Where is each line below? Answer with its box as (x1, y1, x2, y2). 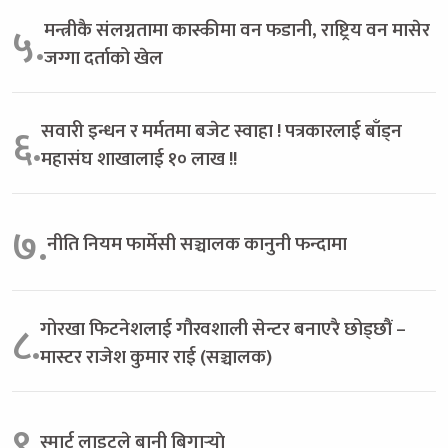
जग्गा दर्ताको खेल (44, 41, 163, 74)
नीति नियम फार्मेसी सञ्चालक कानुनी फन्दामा (47, 227, 347, 260)
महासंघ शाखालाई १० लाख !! (41, 142, 237, 175)
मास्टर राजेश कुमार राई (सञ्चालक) (40, 340, 272, 373)
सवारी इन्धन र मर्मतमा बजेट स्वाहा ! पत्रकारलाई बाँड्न (41, 114, 402, 147)
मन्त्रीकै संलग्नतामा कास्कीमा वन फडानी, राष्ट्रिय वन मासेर (44, 13, 430, 46)
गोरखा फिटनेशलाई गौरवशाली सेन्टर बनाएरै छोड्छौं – (40, 312, 406, 345)
